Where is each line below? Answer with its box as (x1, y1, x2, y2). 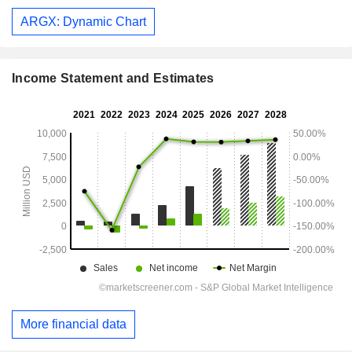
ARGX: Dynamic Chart (20, 14, 146, 28)
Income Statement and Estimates (12, 71, 214, 86)
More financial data (20, 317, 126, 332)
